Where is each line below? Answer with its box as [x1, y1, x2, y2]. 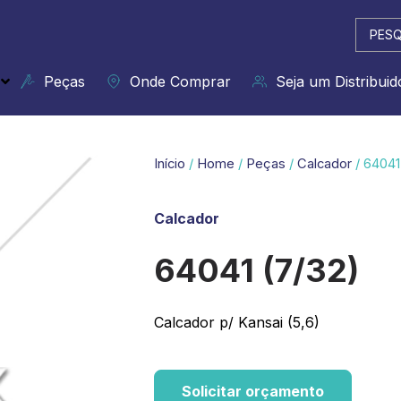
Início [154, 156, 185, 172]
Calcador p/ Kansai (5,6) [154, 312, 320, 331]
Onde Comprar [121, 73, 231, 90]
